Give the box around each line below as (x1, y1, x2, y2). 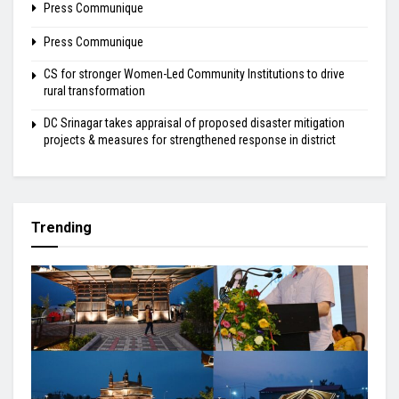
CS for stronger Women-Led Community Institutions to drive (44, 66, 345, 81)
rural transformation (44, 83, 145, 98)
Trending (31, 218, 92, 236)
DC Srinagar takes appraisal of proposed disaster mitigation (44, 115, 345, 130)
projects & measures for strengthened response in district (44, 132, 336, 147)
